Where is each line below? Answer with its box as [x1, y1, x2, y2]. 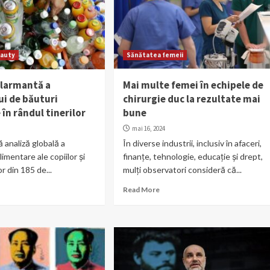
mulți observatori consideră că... [122, 164, 242, 175]
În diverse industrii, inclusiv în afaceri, [122, 137, 262, 148]
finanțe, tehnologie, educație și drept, [122, 151, 263, 162]
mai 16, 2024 [131, 124, 165, 133]
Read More [122, 184, 160, 194]
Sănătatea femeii [126, 50, 183, 59]
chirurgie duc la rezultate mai [122, 92, 260, 105]
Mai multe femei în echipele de [122, 78, 263, 92]
